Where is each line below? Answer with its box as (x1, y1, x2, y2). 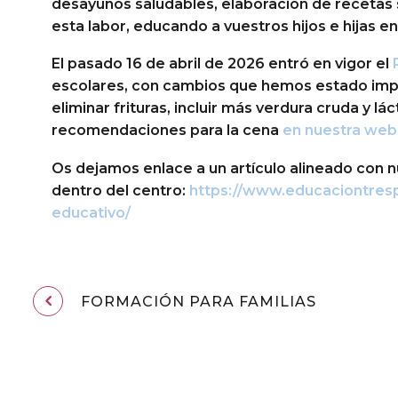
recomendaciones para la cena (52, 122, 283, 139)
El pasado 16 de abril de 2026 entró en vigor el (52, 55, 393, 73)
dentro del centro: (52, 181, 189, 199)
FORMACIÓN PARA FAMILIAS (81, 293, 316, 311)
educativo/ (52, 203, 131, 221)
